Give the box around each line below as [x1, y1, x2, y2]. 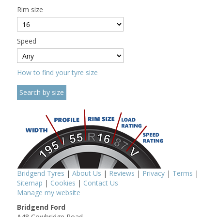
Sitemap [17, 178, 43, 187]
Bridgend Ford [17, 202, 65, 212]
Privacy [142, 168, 165, 178]
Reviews [109, 168, 135, 178]
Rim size [17, 4, 43, 14]
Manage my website [17, 187, 80, 197]
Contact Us [83, 178, 118, 187]
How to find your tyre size [17, 67, 98, 77]
